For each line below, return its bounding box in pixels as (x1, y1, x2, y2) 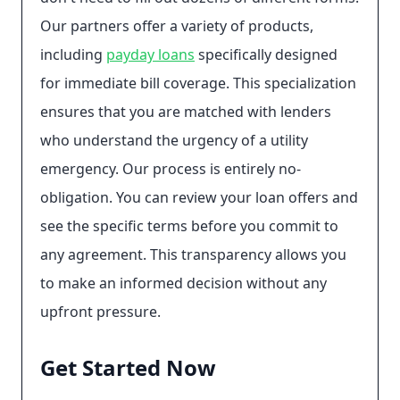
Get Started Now (40, 353, 216, 382)
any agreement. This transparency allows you (40, 245, 346, 264)
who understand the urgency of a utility (40, 130, 308, 150)
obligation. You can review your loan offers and (40, 187, 358, 207)
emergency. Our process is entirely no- (40, 159, 301, 179)
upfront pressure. (40, 302, 161, 321)
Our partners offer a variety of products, (40, 16, 313, 36)
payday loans (106, 45, 195, 64)
